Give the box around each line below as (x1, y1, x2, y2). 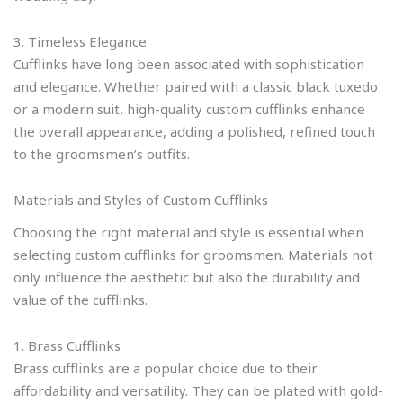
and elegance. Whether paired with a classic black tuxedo (13, 76, 378, 95)
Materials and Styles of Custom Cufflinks (13, 191, 268, 209)
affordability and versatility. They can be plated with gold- (13, 381, 383, 399)
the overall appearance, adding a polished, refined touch (13, 121, 375, 140)
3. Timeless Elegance (13, 31, 147, 50)
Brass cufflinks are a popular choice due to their (13, 358, 318, 377)
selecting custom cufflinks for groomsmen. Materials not (13, 245, 373, 264)
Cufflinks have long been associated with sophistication (13, 54, 364, 73)
